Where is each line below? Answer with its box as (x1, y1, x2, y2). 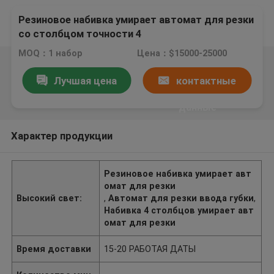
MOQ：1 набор (18, 48, 83, 59)
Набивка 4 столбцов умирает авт (104, 205, 254, 215)
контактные (176, 74, 236, 87)
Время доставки (17, 243, 92, 254)
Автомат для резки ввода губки (108, 193, 254, 203)
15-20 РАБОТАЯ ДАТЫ (104, 243, 196, 254)
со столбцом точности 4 (18, 28, 143, 40)
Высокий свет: (17, 193, 83, 203)
